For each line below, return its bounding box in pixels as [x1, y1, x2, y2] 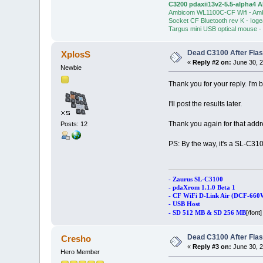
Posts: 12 [60, 120, 88, 127]
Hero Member [60, 248, 100, 256]
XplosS [60, 49, 90, 59]
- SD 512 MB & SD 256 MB [168, 210, 246, 217]
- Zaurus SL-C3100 [168, 176, 223, 183]
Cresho [60, 234, 91, 244]
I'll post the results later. [168, 99, 242, 108]
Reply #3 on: [193, 243, 232, 251]
